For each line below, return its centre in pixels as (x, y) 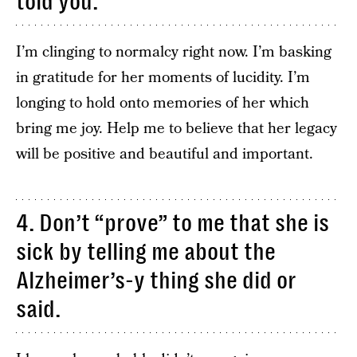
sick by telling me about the (146, 252)
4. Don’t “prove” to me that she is (173, 223)
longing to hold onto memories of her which (163, 103)
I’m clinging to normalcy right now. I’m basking (174, 52)
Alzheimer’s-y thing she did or (156, 280)
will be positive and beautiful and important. (165, 154)
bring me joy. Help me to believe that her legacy (177, 129)
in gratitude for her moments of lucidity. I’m (163, 78)
